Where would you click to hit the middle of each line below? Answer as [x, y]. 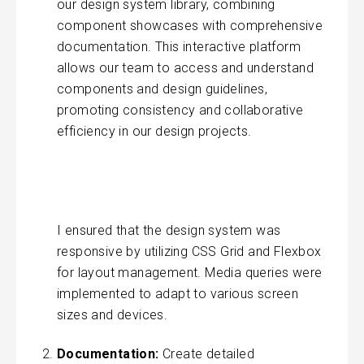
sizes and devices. [113, 314]
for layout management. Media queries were [190, 272]
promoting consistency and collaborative [180, 110]
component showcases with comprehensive [190, 25]
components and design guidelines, [162, 89]
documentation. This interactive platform [179, 46]
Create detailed [207, 353]
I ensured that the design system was [169, 230]
